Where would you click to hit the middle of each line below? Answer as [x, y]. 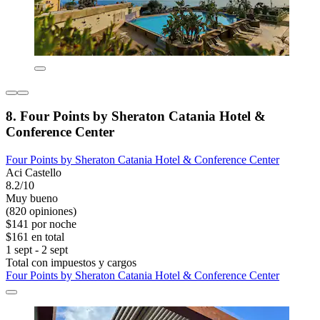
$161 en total [35, 237]
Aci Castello [34, 173]
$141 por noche [41, 224]
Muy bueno [32, 199]
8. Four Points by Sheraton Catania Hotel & [136, 116]
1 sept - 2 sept [37, 250]
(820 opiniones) [41, 211]
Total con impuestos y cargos [71, 263]
